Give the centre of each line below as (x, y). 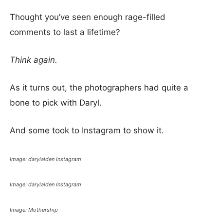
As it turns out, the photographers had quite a (99, 88)
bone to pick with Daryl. (56, 103)
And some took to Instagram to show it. (87, 131)
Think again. (34, 60)
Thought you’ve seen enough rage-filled (88, 17)
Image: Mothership (34, 210)
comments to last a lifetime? (65, 32)
